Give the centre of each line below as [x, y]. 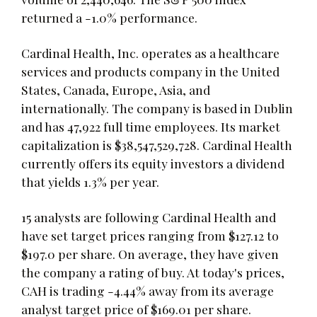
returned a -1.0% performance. [109, 17]
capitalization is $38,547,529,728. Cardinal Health [157, 144]
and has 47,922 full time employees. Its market [151, 126]
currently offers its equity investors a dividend [153, 163]
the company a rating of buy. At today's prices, [153, 272]
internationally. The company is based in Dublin [157, 108]
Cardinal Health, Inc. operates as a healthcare [150, 52]
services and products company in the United [150, 71]
